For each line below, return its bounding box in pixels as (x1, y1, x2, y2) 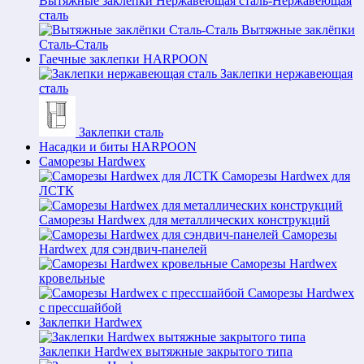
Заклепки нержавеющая (220, 67, 353, 80)
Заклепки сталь (79, 125, 163, 139)
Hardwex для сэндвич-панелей (39, 242, 207, 256)
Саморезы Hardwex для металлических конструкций (39, 213, 330, 227)
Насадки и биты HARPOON (39, 140, 197, 154)
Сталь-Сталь (39, 37, 108, 51)
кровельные (39, 271, 105, 285)
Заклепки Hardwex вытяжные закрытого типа (39, 344, 292, 358)
